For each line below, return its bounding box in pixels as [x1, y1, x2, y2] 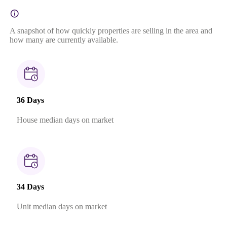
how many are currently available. [9, 35, 118, 45]
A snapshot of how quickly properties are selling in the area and [9, 26, 212, 35]
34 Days [16, 182, 44, 192]
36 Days [16, 95, 44, 104]
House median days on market [16, 115, 113, 124]
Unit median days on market [16, 202, 107, 211]
